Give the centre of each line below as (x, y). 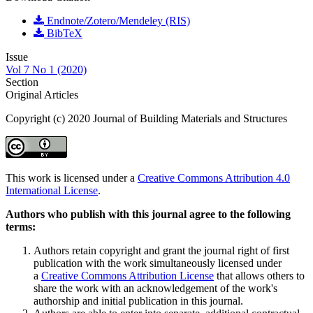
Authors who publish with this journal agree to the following (148, 214)
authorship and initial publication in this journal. (138, 300)
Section (22, 82)
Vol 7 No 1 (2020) (46, 69)
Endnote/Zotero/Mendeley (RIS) (117, 20)
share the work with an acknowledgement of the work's (155, 288)
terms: (21, 226)
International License (52, 190)
